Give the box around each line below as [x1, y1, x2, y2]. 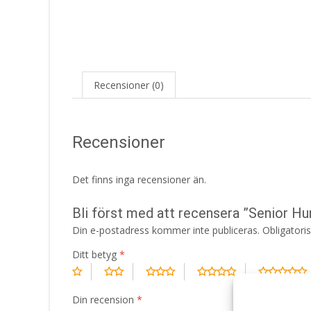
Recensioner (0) [94, 78, 164, 92]
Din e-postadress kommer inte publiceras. [72, 223, 260, 237]
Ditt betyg [72, 247, 119, 261]
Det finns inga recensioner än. [72, 172, 206, 186]
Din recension [72, 292, 137, 306]
